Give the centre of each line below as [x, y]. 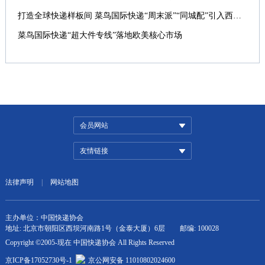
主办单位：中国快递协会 [44, 218]
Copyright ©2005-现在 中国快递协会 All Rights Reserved [90, 243]
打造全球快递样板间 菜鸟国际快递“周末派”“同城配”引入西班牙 [237, 16]
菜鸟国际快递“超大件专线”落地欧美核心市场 [100, 35]
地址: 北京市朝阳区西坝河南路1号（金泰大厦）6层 [85, 228]
